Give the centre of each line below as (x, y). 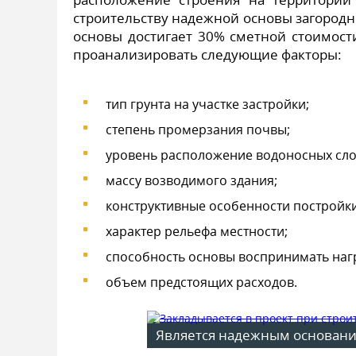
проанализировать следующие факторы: (207, 54)
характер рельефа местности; (197, 231)
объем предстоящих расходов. (201, 282)
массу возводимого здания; (192, 180)
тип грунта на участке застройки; (207, 104)
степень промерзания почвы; (198, 130)
